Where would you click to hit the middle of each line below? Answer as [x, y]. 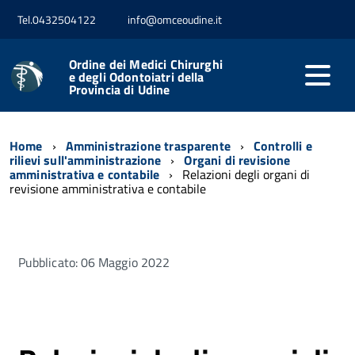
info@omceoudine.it [175, 20]
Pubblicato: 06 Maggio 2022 [94, 262]
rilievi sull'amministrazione [86, 160]
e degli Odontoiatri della [136, 76]
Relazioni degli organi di [246, 174]
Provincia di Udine [119, 89]
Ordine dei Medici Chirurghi [145, 64]
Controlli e [282, 145]
